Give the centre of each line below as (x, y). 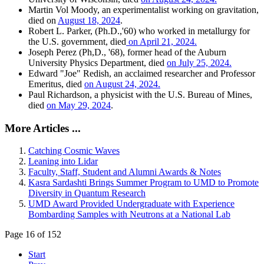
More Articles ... (43, 128)
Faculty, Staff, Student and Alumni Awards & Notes (125, 172)
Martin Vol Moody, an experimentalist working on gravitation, (143, 9)
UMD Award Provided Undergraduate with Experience (131, 204)
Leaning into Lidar (63, 161)
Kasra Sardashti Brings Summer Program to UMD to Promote (143, 183)
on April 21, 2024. (161, 41)
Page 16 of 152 (33, 235)
